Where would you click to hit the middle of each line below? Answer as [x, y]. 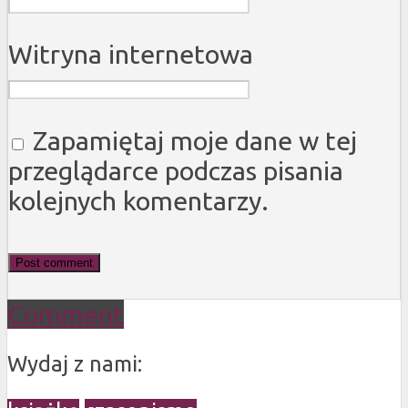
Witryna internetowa [131, 54]
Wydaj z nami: [75, 363]
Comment [66, 314]
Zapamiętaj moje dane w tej [195, 141]
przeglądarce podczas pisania [176, 171]
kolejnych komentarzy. [138, 201]
